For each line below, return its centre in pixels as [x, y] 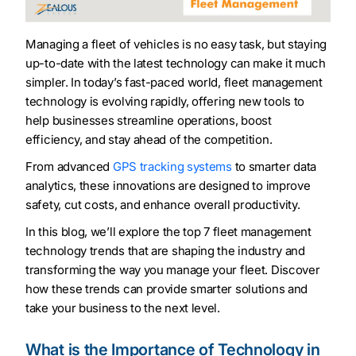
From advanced [69, 167]
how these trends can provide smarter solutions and [167, 289]
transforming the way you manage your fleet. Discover [173, 270]
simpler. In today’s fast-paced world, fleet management [174, 83]
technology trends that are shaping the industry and [165, 251]
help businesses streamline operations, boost [149, 121]
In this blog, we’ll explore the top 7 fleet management [168, 232]
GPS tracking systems [172, 167]
